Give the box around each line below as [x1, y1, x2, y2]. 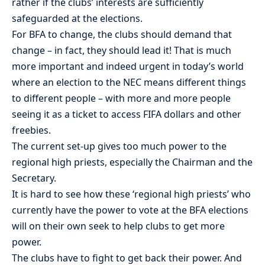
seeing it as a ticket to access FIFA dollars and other [12, 108, 241, 121]
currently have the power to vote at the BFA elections [12, 203, 248, 217]
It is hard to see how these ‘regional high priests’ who [12, 188, 251, 201]
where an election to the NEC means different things [12, 76, 246, 89]
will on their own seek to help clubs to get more [12, 219, 225, 233]
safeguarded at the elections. [12, 12, 143, 25]
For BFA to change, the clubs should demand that [12, 28, 232, 41]
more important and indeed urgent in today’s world [12, 60, 244, 73]
